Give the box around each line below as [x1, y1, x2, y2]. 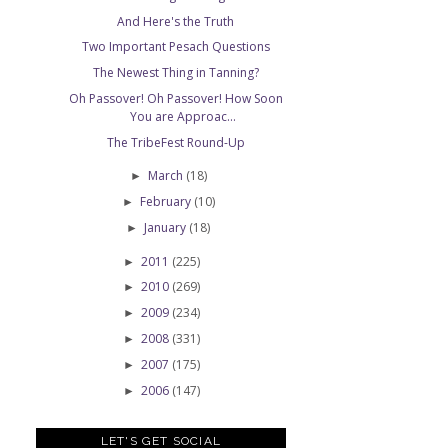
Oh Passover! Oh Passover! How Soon [68, 90, 283, 107]
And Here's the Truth [117, 12, 235, 30]
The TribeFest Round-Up [106, 133, 245, 151]
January [144, 218, 190, 236]
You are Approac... [130, 108, 237, 125]
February [139, 193, 194, 211]
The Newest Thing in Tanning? [92, 64, 259, 82]
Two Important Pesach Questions [81, 38, 270, 56]
